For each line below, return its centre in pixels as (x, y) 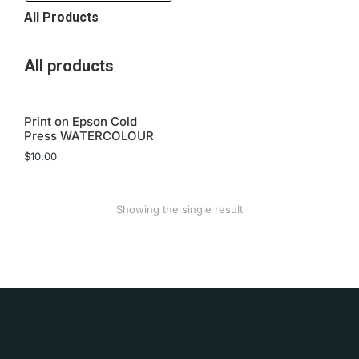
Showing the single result (179, 209)
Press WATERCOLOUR (89, 136)
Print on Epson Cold (81, 121)
